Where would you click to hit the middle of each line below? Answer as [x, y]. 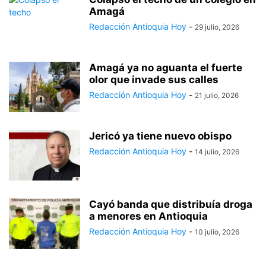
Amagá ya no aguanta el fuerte [166, 68]
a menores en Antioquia [148, 216]
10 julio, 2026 [217, 232]
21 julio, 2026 [217, 96]
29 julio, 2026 [217, 27]
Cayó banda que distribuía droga [171, 205]
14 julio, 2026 [217, 152]
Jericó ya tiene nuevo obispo [160, 136]
